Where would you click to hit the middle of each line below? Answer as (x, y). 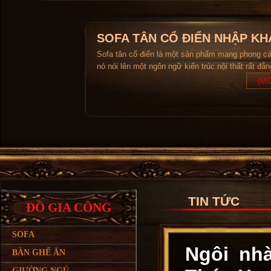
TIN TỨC (214, 201)
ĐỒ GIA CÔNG (68, 207)
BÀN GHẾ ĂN (39, 253)
